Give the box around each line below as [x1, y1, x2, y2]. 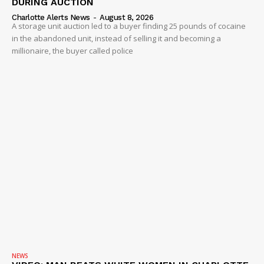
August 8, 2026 [100, 13, 153, 22]
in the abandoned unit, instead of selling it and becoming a [12, 33, 221, 44]
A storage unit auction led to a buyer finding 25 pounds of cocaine [12, 21, 246, 32]
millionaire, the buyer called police [12, 45, 133, 57]
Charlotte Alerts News [12, 13, 90, 22]
